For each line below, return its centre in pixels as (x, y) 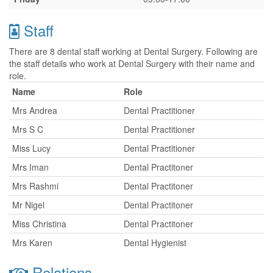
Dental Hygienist (155, 243)
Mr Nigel (28, 205)
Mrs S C (28, 129)
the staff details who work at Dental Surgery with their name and (132, 63)
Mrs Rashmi (35, 186)
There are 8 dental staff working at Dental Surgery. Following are (133, 51)
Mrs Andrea (35, 110)
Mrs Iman (30, 167)
